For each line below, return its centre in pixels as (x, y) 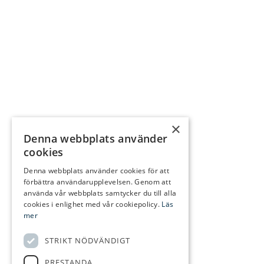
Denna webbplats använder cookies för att (97, 171)
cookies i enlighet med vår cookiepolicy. (93, 204)
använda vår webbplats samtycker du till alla (100, 193)
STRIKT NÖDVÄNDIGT (88, 240)
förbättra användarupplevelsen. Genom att (98, 182)
